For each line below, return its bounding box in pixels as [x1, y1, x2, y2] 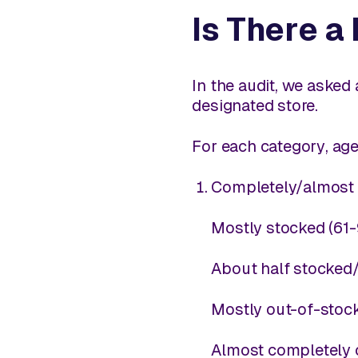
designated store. [192, 96, 318, 114]
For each [192, 137, 261, 155]
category [260, 137, 325, 155]
